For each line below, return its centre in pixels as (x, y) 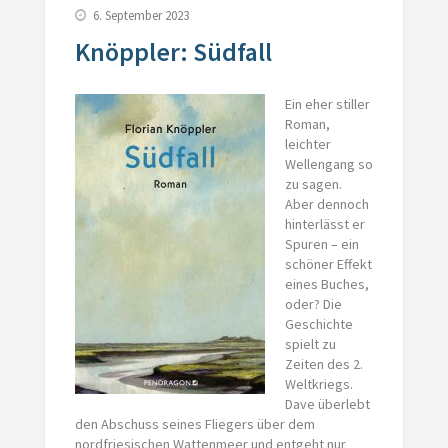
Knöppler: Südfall (173, 51)
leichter (307, 143)
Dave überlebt (327, 403)
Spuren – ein (321, 243)
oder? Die (313, 303)
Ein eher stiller (327, 103)
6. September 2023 (140, 15)
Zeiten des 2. (323, 363)
